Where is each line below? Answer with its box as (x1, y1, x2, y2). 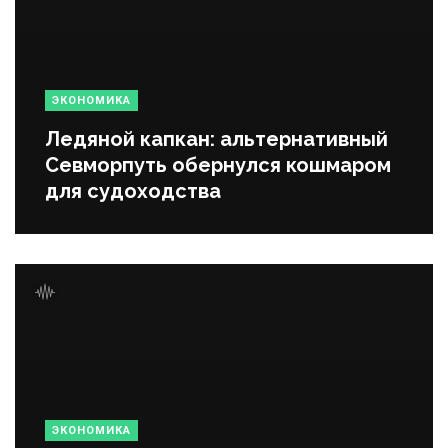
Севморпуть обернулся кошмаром (45, 152, 391, 177)
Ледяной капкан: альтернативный (45, 126, 388, 151)
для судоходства (45, 178, 221, 203)
